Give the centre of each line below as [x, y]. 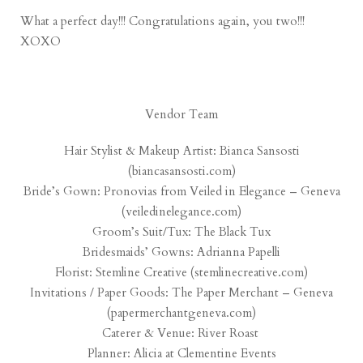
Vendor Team [181, 115]
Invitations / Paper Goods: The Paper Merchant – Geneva [181, 293]
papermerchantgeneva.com [181, 313]
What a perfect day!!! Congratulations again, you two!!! [163, 21]
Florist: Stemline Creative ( [125, 273]
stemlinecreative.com [249, 273]
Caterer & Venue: [149, 333]
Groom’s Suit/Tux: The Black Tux [181, 232]
